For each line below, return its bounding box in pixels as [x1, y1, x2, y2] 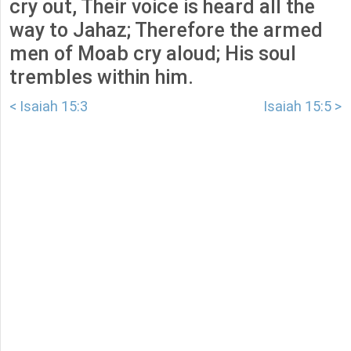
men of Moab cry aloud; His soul [9, 42, 296, 66]
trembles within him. [9, 66, 194, 89]
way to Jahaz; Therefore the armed [9, 19, 323, 42]
